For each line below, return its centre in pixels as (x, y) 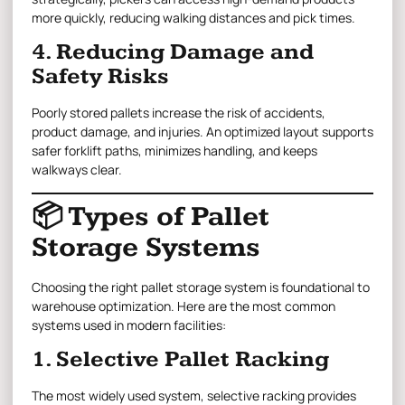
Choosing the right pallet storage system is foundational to (201, 287)
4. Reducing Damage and (173, 52)
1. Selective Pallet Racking (180, 359)
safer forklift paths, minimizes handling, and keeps (174, 151)
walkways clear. (77, 170)
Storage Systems (146, 247)
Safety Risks (100, 77)
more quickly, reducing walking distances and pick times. (193, 17)
